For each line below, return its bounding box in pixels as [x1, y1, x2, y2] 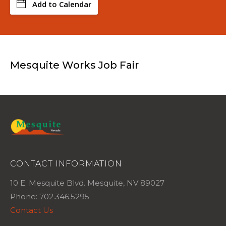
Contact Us [10, 205, 53, 215]
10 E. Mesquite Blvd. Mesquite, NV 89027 [10, 178, 164, 188]
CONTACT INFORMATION [10, 159, 122, 169]
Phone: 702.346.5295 [10, 192, 89, 202]
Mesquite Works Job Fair [10, 59, 139, 71]
